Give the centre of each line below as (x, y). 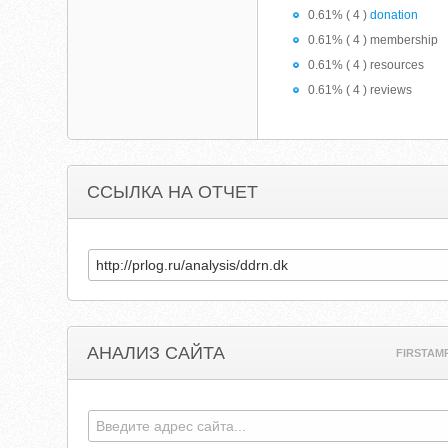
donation (394, 15)
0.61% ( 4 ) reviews (360, 90)
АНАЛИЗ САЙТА (156, 353)
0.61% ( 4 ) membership (373, 40)
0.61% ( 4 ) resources (366, 65)
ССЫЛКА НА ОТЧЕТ (173, 192)
